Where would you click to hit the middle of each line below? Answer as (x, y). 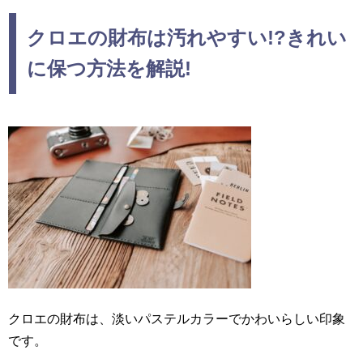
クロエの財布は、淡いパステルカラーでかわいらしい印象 (177, 319)
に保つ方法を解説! (109, 69)
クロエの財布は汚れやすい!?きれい (186, 38)
